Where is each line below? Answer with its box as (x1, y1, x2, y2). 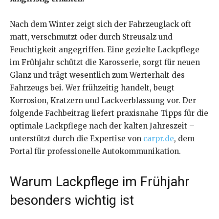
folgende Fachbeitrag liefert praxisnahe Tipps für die (10, 109, 208, 118)
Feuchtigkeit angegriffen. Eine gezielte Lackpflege (10, 45, 199, 55)
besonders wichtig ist (10, 193, 134, 209)
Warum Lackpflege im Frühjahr (10, 174, 190, 190)
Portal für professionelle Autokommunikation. (10, 147, 181, 156)
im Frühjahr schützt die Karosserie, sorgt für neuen (10, 58, 200, 67)
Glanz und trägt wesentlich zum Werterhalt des (10, 70, 185, 80)
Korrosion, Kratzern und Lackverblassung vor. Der (10, 96, 196, 106)
